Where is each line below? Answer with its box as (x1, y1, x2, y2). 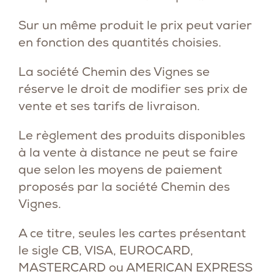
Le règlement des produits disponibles (18, 127, 245, 143)
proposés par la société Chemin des (18, 179, 230, 194)
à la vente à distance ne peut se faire (18, 144, 238, 160)
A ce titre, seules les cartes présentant (18, 225, 246, 241)
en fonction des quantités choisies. (18, 34, 221, 50)
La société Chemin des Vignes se (18, 64, 210, 80)
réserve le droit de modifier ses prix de (18, 81, 248, 97)
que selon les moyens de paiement (18, 161, 222, 177)
